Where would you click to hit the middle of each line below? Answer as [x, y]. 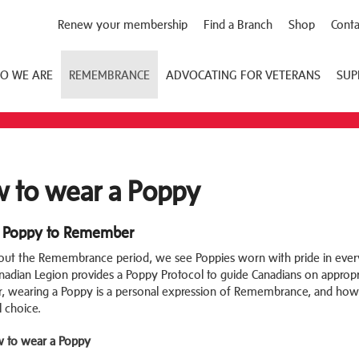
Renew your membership [123, 24]
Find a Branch [238, 24]
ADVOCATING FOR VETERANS [243, 75]
